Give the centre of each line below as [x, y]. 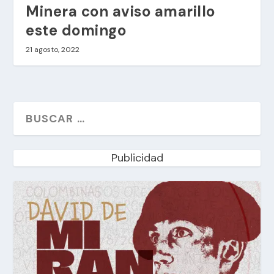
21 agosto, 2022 [53, 49]
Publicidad [137, 157]
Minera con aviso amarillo [120, 11]
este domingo [76, 30]
